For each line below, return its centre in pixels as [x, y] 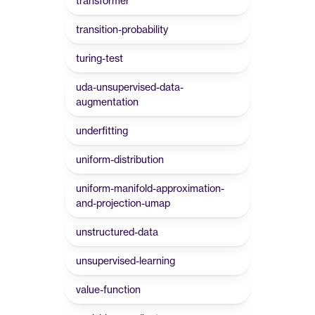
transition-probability [122, 29]
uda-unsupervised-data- [130, 87]
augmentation [107, 102]
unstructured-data [117, 232]
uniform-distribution [120, 159]
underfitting [102, 130]
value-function [108, 289]
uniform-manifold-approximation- [150, 188]
